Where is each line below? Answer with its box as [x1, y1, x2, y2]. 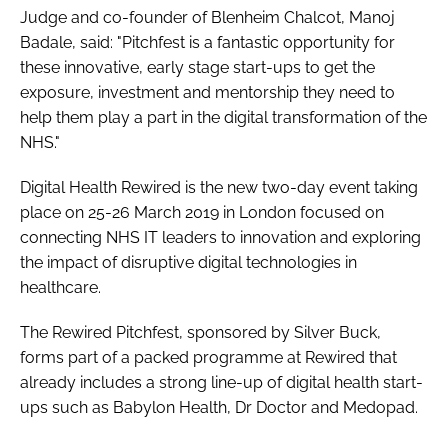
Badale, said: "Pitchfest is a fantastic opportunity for [20, 32, 395, 52]
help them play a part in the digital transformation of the [20, 107, 427, 127]
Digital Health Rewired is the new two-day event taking [20, 177, 418, 197]
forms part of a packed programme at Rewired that [20, 347, 397, 367]
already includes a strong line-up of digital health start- [20, 372, 423, 392]
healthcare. [20, 277, 101, 297]
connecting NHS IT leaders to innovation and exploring [20, 227, 421, 247]
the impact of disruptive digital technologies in [20, 252, 357, 272]
